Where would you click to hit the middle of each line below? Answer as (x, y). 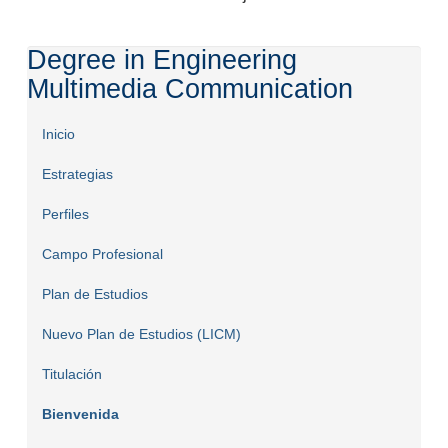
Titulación (71, 374)
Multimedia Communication (189, 89)
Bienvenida (80, 414)
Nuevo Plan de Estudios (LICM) (141, 334)
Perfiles (65, 214)
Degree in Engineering (161, 60)
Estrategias (77, 174)
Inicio (58, 134)
